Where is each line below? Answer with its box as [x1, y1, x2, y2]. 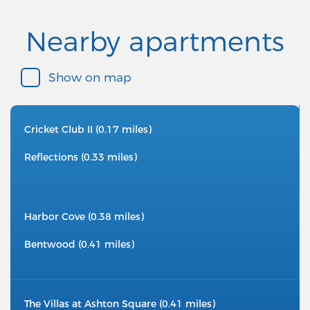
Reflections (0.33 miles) [24, 151, 137, 164]
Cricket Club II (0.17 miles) [24, 123, 152, 136]
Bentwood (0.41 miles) [24, 238, 134, 251]
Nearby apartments [26, 25, 284, 59]
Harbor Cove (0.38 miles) [24, 210, 144, 224]
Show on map [48, 70, 131, 85]
